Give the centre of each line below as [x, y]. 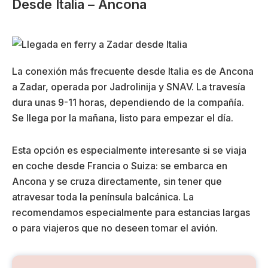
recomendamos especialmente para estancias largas [131, 213]
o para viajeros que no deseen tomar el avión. [115, 228]
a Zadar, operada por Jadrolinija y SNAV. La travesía [129, 87]
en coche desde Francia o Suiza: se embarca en [120, 166]
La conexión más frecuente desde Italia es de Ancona [133, 71]
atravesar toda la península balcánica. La [103, 197]
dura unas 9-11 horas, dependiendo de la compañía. [128, 103]
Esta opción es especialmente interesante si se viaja [129, 150]
